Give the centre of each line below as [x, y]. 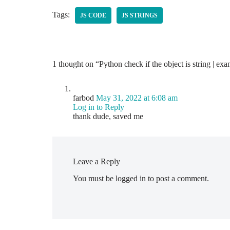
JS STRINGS [140, 15]
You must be [94, 178]
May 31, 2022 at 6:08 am [137, 98]
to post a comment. [177, 178]
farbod [83, 98]
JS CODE [93, 15]
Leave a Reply [97, 161]
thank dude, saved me [108, 116]
